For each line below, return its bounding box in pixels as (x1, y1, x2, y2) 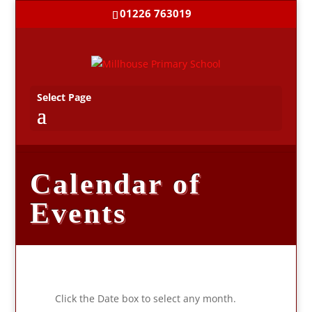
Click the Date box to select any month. (55, 291, 237, 305)
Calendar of (30, 167, 202, 200)
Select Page (37, 90, 92, 104)
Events (30, 196, 127, 229)
